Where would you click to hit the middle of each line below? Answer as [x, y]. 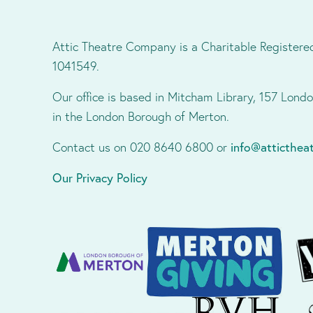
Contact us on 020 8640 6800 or [141, 147]
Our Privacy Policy [100, 178]
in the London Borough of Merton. [141, 116]
